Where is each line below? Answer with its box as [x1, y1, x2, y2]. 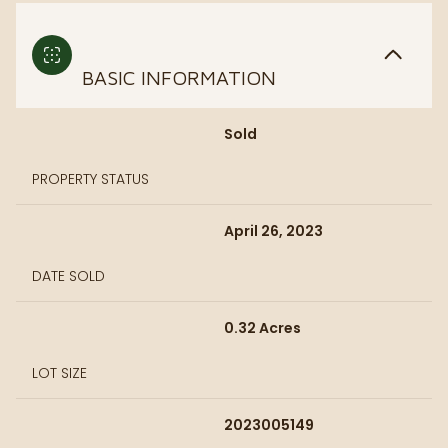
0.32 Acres [224, 317, 301, 338]
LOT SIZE [32, 362, 87, 383]
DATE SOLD [32, 265, 105, 286]
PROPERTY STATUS [32, 168, 149, 189]
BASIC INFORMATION [82, 65, 276, 89]
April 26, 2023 [224, 220, 323, 241]
